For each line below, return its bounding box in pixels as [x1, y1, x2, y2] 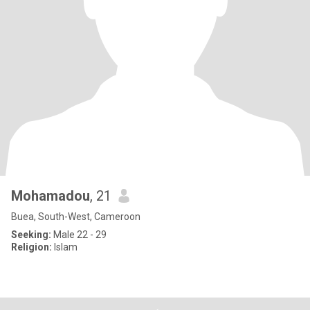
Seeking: [11, 229, 51, 240]
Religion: [11, 241, 52, 253]
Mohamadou [11, 188, 90, 204]
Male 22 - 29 [51, 229, 107, 240]
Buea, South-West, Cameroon [11, 211, 140, 222]
